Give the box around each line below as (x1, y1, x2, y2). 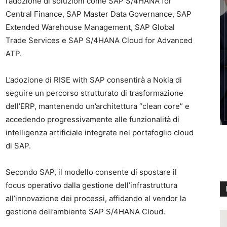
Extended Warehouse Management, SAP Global (6, 22, 175, 32)
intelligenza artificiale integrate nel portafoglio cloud (6, 128, 194, 138)
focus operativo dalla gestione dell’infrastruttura (6, 180, 177, 191)
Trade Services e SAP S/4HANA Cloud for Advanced (6, 35, 193, 46)
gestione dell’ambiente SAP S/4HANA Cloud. (6, 207, 165, 217)
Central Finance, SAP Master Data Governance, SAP (6, 9, 192, 19)
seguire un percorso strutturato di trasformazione (6, 88, 183, 98)
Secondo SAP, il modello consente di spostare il (6, 167, 177, 177)
